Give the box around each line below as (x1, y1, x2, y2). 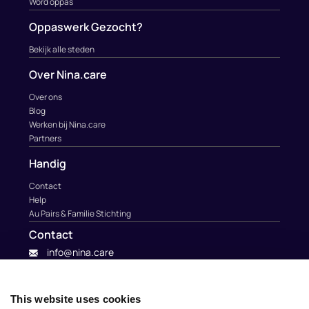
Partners (29, 132, 61, 144)
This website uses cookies (10, 293, 141, 305)
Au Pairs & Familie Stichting (29, 208, 131, 219)
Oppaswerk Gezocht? (29, 19, 143, 34)
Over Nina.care (29, 67, 107, 82)
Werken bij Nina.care (29, 119, 106, 130)
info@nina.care (45, 246, 114, 259)
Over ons (29, 91, 62, 103)
